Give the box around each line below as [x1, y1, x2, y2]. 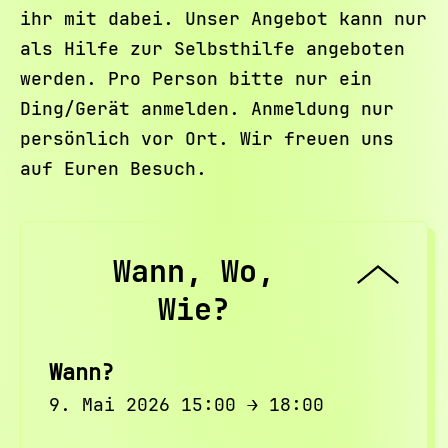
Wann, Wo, [113, 251, 275, 291]
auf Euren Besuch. [19, 157, 207, 180]
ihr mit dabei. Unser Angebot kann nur [19, 7, 427, 30]
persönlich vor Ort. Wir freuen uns [19, 127, 394, 150]
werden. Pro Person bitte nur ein [19, 67, 372, 90]
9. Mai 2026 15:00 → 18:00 [48, 393, 324, 416]
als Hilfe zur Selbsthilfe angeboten [19, 37, 405, 60]
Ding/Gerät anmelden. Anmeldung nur [19, 97, 394, 120]
